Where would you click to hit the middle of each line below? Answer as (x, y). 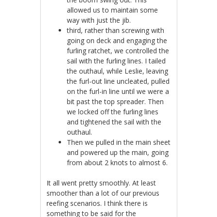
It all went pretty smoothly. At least (101, 183)
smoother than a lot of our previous (103, 193)
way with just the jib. (99, 20)
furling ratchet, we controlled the (118, 51)
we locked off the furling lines (113, 112)
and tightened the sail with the (114, 122)
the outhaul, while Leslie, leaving (118, 71)
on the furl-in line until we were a (118, 92)
